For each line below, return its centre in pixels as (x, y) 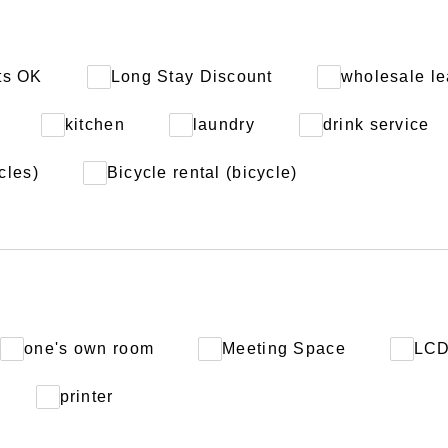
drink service (376, 124)
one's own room (89, 348)
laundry (223, 124)
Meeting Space (284, 348)
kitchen (94, 124)
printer (86, 396)
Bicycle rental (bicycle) (202, 172)
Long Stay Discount (191, 76)
